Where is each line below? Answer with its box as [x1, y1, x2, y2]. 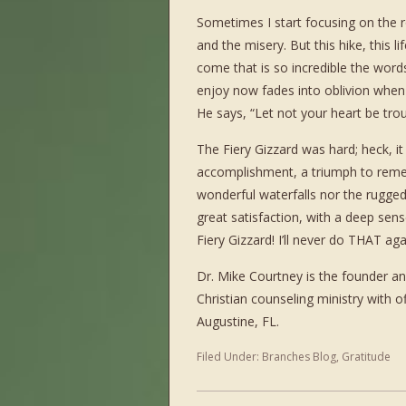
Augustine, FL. [197, 313, 279, 330]
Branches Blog [262, 349, 336, 364]
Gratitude [342, 349, 391, 364]
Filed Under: [197, 349, 262, 364]
